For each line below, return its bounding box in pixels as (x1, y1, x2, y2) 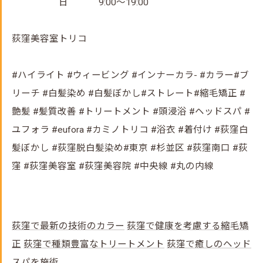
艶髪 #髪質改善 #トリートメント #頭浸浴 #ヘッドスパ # (12, 106, 250, 117)
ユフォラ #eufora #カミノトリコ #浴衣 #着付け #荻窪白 (12, 124, 248, 135)
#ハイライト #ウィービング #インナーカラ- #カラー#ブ (12, 70, 249, 80)
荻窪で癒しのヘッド (167, 239, 251, 249)
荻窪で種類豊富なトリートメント (23, 239, 164, 249)
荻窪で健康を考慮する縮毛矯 (127, 221, 249, 231)
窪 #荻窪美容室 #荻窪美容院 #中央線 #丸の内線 (12, 161, 214, 171)
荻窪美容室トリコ (12, 33, 87, 44)
